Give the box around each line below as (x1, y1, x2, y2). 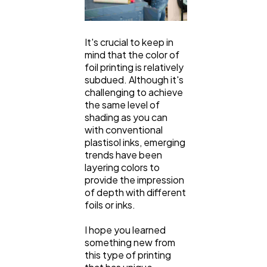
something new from (85, 235, 175, 249)
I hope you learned (85, 223, 166, 236)
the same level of (85, 98, 160, 111)
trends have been (85, 148, 162, 161)
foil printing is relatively (85, 60, 184, 73)
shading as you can (85, 110, 167, 123)
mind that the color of (85, 48, 179, 61)
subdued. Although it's (85, 73, 184, 86)
